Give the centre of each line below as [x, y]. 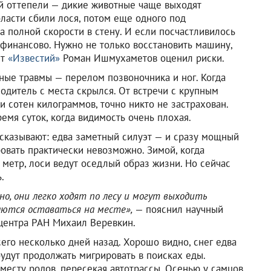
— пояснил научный [178, 209]
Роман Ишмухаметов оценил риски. [142, 58]
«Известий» [34, 58]
